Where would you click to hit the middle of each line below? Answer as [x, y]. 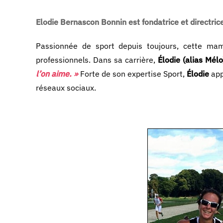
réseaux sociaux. [66, 88]
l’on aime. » [57, 74]
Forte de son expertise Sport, [132, 74]
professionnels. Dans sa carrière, [97, 60]
